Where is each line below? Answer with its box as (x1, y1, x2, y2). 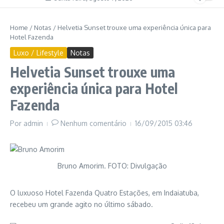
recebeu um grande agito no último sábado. (10, 200, 153, 208)
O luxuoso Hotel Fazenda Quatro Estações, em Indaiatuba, (10, 188, 199, 197)
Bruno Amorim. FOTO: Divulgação (57, 161, 167, 170)
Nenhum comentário (60, 119, 126, 127)
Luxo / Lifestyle (13, 48, 63, 57)
